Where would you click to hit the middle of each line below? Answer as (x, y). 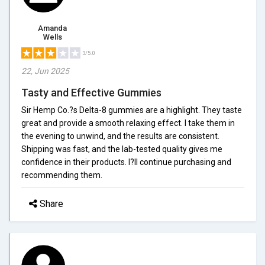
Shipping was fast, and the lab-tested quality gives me (122, 149)
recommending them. (62, 175)
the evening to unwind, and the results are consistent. (120, 136)
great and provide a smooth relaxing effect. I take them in (128, 123)
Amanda (52, 28)
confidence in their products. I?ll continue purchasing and (126, 162)
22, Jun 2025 (45, 71)
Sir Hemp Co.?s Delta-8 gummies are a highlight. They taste (132, 110)
